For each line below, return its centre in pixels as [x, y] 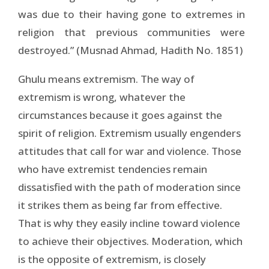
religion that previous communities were [131, 32]
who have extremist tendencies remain [113, 169]
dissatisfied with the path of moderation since [129, 187]
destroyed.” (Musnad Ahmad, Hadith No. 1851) [130, 50]
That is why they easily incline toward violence [129, 223]
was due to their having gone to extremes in [131, 14]
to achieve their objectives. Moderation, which [130, 241]
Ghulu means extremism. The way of [106, 79]
